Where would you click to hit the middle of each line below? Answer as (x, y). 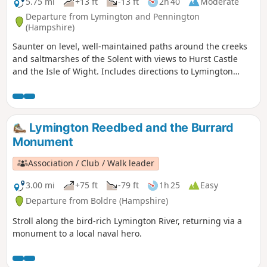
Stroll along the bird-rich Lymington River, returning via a (127, 221)
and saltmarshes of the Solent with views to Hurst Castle (125, 58)
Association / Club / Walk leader (91, 163)
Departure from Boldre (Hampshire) (97, 201)
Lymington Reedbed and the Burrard (130, 127)
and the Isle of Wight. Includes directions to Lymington (123, 71)
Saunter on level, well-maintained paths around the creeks (130, 46)
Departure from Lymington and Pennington (113, 16)
